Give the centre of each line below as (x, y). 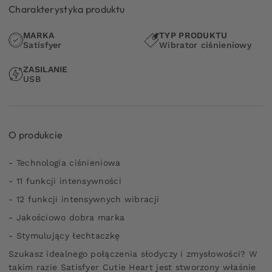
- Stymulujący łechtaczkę (64, 235)
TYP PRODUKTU (193, 35)
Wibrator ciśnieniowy (205, 45)
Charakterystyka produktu (67, 9)
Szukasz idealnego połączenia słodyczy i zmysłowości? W (133, 253)
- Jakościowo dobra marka (67, 217)
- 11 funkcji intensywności (65, 181)
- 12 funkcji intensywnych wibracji (84, 199)
